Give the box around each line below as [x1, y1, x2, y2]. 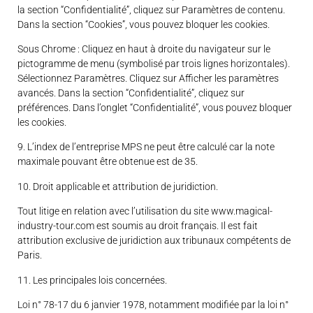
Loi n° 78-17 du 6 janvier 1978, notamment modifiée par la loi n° [17, 298, 289, 310]
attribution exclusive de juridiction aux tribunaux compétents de [17, 235, 291, 247]
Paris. [17, 249, 42, 261]
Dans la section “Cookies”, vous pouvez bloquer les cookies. [17, 18, 270, 30]
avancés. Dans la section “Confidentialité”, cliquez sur [17, 87, 245, 99]
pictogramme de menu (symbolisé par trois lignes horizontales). [17, 57, 290, 69]
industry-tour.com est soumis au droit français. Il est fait [17, 220, 258, 232]
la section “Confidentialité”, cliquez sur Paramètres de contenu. [17, 3, 285, 15]
